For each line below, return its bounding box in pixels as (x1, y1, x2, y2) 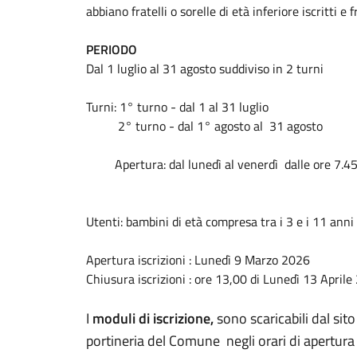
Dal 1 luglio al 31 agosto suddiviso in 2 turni (86, 59, 324, 78)
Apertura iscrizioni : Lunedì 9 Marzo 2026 (86, 250, 310, 269)
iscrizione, (153, 308, 214, 329)
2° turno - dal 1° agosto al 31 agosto (86, 116, 323, 135)
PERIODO (86, 40, 137, 59)
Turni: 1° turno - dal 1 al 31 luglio (86, 97, 269, 116)
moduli (92, 308, 135, 329)
